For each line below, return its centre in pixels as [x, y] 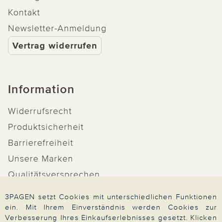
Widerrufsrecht [40, 111]
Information [41, 89]
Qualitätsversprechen [54, 174]
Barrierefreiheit [41, 142]
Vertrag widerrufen [55, 45]
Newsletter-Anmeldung [57, 28]
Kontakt [24, 12]
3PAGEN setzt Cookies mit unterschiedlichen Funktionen [111, 197]
